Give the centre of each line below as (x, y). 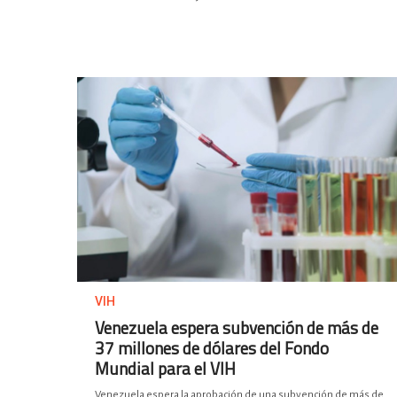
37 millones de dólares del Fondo (212, 348)
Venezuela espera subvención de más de (237, 328)
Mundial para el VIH (165, 369)
